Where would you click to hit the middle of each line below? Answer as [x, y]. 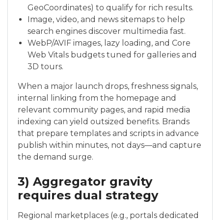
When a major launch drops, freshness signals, [108, 86]
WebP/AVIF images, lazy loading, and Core [109, 43]
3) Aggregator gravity [85, 181]
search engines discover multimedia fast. [107, 31]
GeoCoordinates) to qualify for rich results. [110, 8]
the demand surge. [55, 157]
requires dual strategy [88, 195]
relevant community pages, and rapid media [104, 110]
